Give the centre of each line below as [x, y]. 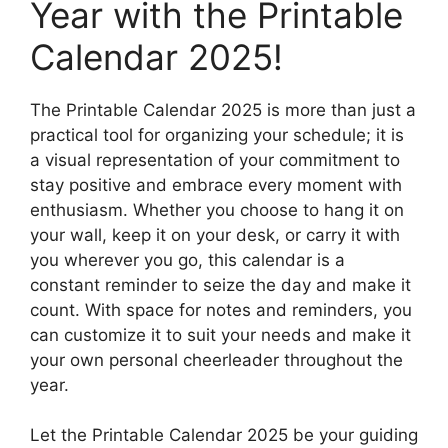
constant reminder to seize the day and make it [220, 284]
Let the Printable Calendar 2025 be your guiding [224, 435]
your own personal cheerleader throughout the [216, 359]
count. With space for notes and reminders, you [221, 309]
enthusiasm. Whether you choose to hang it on [217, 209]
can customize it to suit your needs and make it [220, 334]
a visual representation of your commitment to [215, 159]
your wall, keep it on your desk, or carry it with [215, 234]
